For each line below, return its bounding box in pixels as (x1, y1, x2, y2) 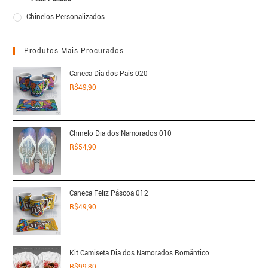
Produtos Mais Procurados (24, 46, 124, 57)
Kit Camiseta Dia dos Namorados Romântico (69, 248, 210, 259)
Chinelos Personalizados (26, 12, 105, 23)
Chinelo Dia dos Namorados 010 (69, 129, 172, 139)
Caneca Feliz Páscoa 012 (69, 188, 149, 199)
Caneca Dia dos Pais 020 (69, 69, 148, 80)
